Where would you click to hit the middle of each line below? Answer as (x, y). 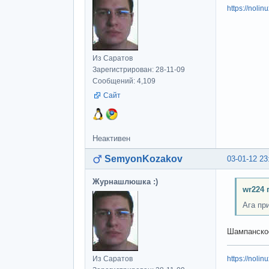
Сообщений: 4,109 (124, 81)
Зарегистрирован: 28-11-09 (139, 69)
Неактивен (111, 138)
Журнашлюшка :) (125, 181)
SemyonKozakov (144, 159)
